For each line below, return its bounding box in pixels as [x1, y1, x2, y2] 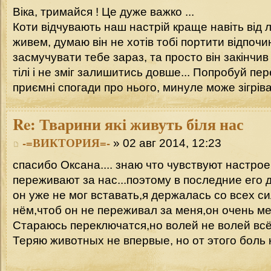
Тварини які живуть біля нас [36, 113, 244, 136]
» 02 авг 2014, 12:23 [110, 136, 221, 149]
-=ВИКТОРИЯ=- [22, 134, 110, 151]
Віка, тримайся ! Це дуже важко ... [13, 5, 194, 19]
